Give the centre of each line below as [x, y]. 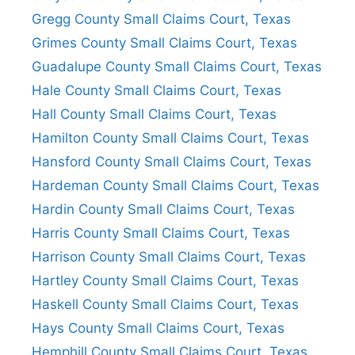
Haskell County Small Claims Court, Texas [165, 304]
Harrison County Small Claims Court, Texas [169, 256]
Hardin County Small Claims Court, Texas [163, 209]
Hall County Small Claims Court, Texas [154, 114]
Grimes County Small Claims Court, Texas [164, 42]
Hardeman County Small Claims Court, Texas [176, 185]
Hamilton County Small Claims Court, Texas [170, 137]
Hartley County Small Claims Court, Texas [165, 280]
